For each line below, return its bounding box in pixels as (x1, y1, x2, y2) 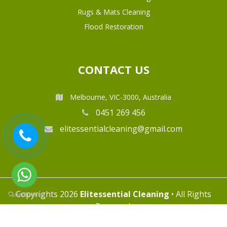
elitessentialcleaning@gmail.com (58, 123, 182, 135)
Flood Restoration (84, 22, 143, 32)
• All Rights (169, 188, 211, 200)
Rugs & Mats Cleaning (77, 7, 150, 17)
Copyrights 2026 (16, 188, 80, 200)
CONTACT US (78, 62, 149, 78)
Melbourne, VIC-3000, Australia (68, 92, 171, 102)
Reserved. (95, 201, 132, 212)
